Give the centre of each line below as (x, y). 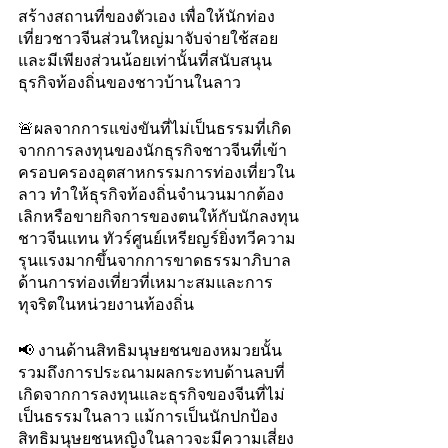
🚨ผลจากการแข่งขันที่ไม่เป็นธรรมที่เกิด (154, 128)
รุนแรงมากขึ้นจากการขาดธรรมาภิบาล (154, 260)
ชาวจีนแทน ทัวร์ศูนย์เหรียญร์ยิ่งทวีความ (157, 238)
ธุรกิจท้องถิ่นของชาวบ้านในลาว (129, 82)
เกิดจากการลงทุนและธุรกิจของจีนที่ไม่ (151, 394)
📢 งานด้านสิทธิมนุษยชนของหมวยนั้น (150, 350)
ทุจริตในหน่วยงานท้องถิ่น (106, 304)
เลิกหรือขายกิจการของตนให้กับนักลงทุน (158, 216)
